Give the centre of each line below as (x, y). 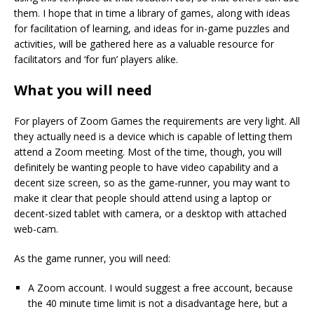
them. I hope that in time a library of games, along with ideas (152, 13)
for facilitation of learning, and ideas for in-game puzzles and (152, 29)
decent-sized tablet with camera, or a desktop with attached (150, 214)
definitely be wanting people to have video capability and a (146, 168)
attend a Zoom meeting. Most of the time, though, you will (148, 152)
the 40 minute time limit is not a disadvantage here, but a (158, 303)
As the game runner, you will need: (92, 259)
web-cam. (36, 229)
